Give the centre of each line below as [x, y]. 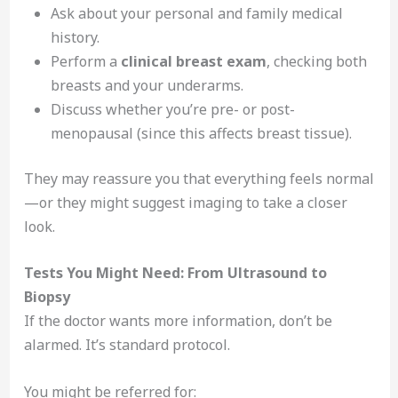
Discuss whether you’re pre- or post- [172, 109]
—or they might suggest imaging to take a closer [185, 202]
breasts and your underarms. [147, 85]
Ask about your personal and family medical [196, 13]
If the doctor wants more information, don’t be [178, 321]
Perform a [85, 61]
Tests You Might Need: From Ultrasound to [175, 273]
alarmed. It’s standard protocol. [127, 345]
